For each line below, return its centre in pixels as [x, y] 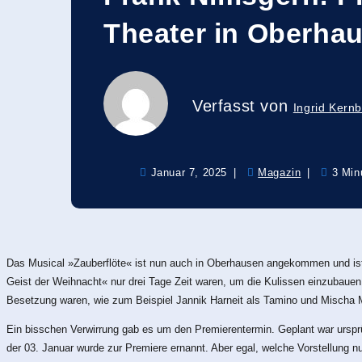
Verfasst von [243, 106]
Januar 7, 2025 [189, 172]
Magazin [280, 172]
